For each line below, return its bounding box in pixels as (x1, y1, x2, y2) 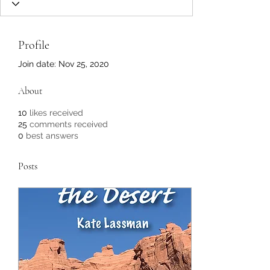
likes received (30, 108, 83, 118)
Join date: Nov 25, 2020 (18, 59, 109, 69)
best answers (26, 131, 78, 141)
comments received (30, 119, 108, 130)
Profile (18, 38, 49, 53)
